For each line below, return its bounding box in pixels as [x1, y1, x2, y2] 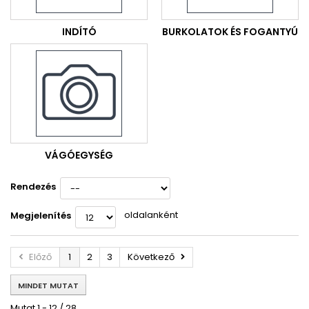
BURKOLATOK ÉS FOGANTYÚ [162, 25, 298, 39]
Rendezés [10, 180, 56, 193]
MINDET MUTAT [18, 280, 79, 291]
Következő [128, 250, 175, 263]
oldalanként [124, 208, 178, 221]
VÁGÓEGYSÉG [45, 148, 113, 162]
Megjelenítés [10, 209, 71, 222]
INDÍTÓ [61, 25, 97, 39]
